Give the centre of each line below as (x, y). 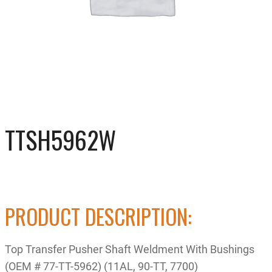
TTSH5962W (60, 140)
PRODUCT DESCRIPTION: (98, 216)
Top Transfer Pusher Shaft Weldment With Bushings (130, 249)
